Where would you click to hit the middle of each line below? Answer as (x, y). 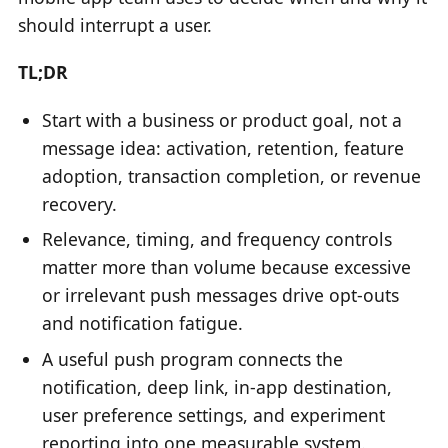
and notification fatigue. (143, 323)
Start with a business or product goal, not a (222, 119)
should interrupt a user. (114, 24)
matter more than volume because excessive (227, 267)
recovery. (80, 203)
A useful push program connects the (193, 359)
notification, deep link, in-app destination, (217, 387)
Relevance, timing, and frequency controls (217, 239)
